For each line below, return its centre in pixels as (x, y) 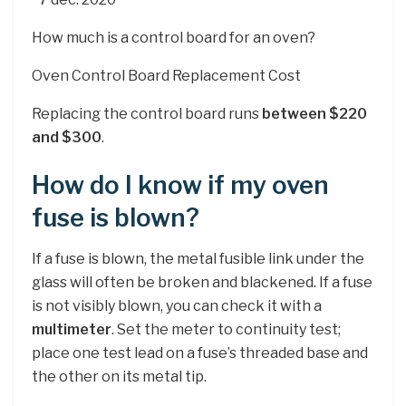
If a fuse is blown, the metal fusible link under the (198, 259)
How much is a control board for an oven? (174, 37)
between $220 (314, 113)
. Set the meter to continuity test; (226, 330)
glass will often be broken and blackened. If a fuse (202, 283)
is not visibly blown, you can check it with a (177, 306)
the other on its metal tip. (119, 377)
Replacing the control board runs (147, 113)
